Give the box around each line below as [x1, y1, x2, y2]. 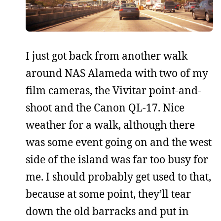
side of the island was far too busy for [26, 152, 208, 166]
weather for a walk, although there [26, 117, 195, 132]
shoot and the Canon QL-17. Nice [26, 100, 184, 114]
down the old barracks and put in [26, 204, 189, 218]
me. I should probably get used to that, [26, 169, 211, 184]
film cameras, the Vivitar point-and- [26, 83, 201, 97]
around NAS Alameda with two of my [26, 66, 208, 80]
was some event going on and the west [26, 135, 212, 149]
